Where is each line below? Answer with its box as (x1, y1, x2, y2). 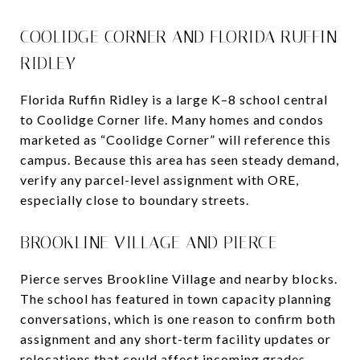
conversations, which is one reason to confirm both (20, 310, 336, 326)
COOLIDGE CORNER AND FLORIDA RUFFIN (20, 27, 337, 47)
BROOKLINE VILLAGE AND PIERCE (20, 232, 277, 252)
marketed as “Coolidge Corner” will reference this (20, 131, 331, 147)
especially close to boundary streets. (20, 191, 249, 207)
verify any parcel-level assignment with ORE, (20, 171, 299, 187)
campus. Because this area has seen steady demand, (20, 151, 339, 167)
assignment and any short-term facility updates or (20, 330, 331, 346)
